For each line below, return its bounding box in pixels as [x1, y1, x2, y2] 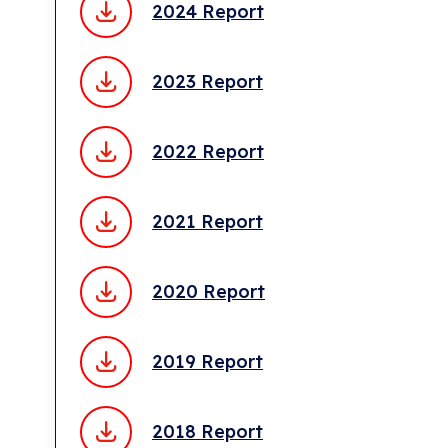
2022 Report [152, 139, 264, 163]
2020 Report [152, 279, 265, 303]
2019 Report [152, 349, 263, 373]
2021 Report [152, 209, 263, 233]
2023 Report [152, 69, 263, 93]
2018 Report [152, 419, 263, 443]
